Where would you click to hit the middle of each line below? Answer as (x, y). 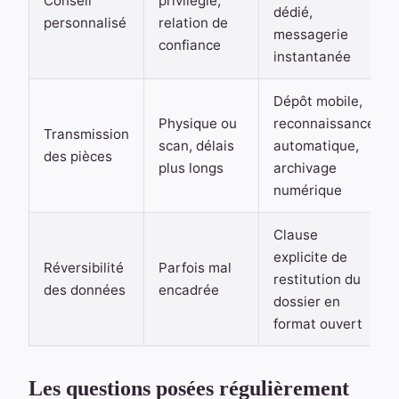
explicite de (310, 257)
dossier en (307, 302)
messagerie (311, 35)
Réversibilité (84, 268)
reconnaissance (324, 124)
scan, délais (196, 146)
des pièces (78, 157)
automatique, (316, 146)
